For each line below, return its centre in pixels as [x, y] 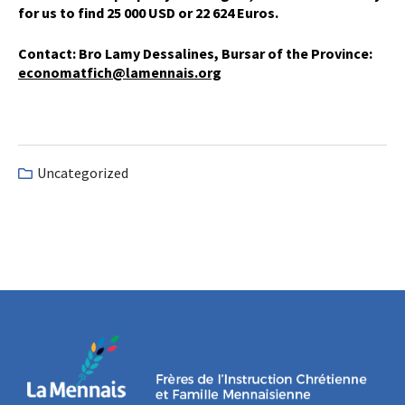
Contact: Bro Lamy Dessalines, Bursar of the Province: [195, 54]
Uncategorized [83, 173]
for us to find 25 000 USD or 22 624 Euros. [148, 13]
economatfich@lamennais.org [120, 73]
